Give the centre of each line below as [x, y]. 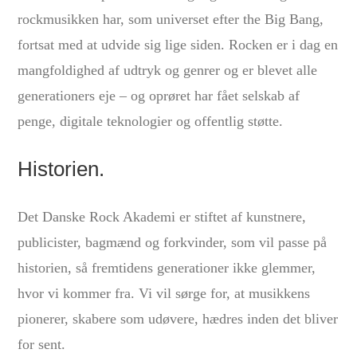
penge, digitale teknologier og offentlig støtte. [151, 122]
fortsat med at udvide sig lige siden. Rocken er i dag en [178, 45]
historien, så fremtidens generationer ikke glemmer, [167, 268]
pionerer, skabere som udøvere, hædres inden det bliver [178, 319]
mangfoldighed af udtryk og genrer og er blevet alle [168, 71]
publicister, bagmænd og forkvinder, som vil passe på [173, 243]
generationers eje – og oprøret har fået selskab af [159, 96]
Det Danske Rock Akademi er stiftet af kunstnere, [162, 217]
